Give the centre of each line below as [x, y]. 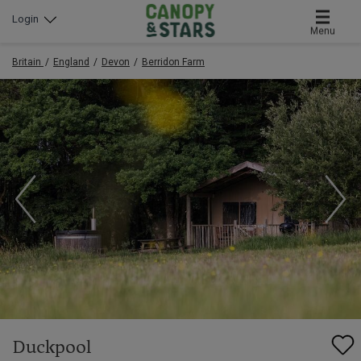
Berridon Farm [173, 62]
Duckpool [52, 349]
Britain [27, 62]
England [71, 62]
